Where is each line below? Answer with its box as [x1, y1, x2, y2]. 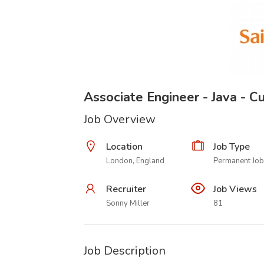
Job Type [213, 140, 250, 153]
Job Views [213, 183, 257, 196]
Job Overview [84, 111, 156, 127]
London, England [106, 156, 164, 166]
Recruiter [106, 183, 146, 196]
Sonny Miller [106, 198, 150, 209]
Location [106, 140, 143, 153]
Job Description [84, 243, 166, 259]
